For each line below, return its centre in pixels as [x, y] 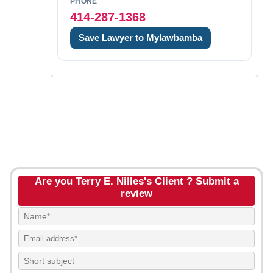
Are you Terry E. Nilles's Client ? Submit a [136, 181]
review [136, 193]
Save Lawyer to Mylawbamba [140, 38]
